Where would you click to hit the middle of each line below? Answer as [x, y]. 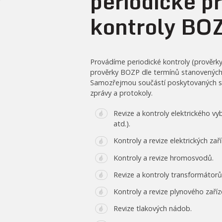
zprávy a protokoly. [121, 93]
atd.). [122, 124]
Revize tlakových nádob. [153, 209]
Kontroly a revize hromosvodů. [164, 158]
